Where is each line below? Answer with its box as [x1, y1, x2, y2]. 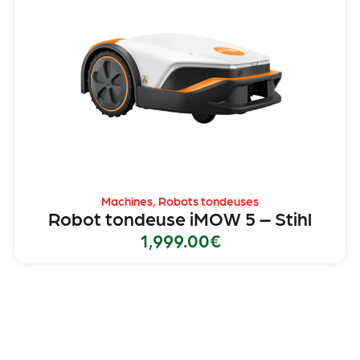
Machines [101, 194, 153, 209]
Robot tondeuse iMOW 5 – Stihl [48, 207, 312, 230]
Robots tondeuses [158, 194, 259, 209]
